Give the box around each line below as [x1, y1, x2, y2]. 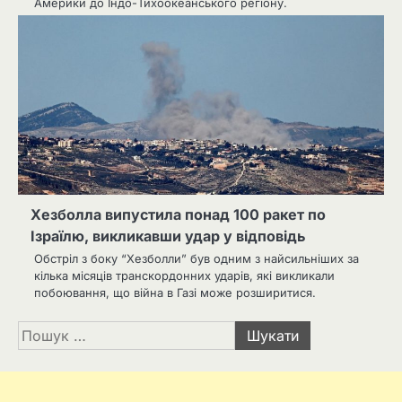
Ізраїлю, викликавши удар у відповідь [31, 226, 305, 245]
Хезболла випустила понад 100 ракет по [31, 205, 326, 223]
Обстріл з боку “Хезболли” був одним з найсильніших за [34, 250, 359, 266]
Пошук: [17, 321, 69, 340]
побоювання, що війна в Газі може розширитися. [34, 284, 316, 300]
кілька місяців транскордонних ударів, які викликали [34, 267, 335, 283]
